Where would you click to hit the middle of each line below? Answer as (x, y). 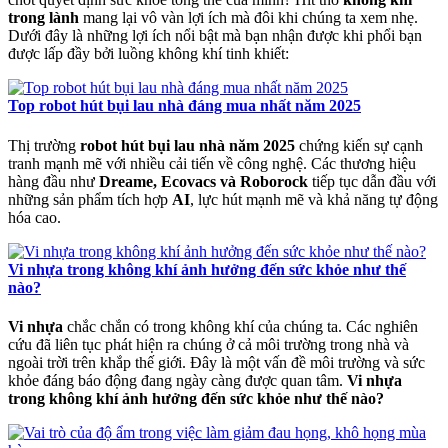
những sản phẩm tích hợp (90, 199)
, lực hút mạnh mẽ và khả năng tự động (314, 199)
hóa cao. (34, 217)
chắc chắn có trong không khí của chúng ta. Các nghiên (240, 326)
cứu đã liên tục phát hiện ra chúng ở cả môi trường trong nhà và (208, 344)
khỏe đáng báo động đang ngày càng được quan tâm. (177, 380)
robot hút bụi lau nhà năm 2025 (187, 145)
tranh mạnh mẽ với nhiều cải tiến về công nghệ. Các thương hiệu (212, 163)
